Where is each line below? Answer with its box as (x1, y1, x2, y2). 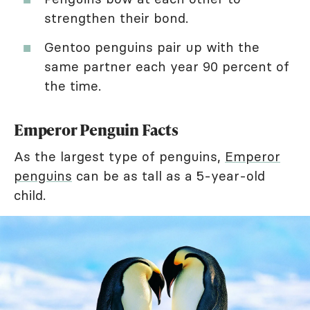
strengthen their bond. (44, 9, 188, 26)
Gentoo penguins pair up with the (44, 38, 259, 55)
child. (14, 186, 46, 203)
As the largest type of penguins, (14, 147, 225, 165)
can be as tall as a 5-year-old (72, 167, 265, 184)
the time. (44, 77, 101, 94)
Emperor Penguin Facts (14, 118, 179, 140)
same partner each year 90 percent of (44, 57, 289, 75)
